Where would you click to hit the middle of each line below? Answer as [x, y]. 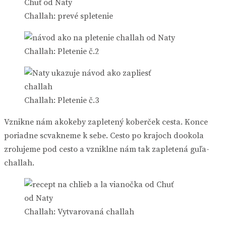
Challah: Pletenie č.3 [62, 100]
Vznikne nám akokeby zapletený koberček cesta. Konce [106, 122]
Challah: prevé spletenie [69, 16]
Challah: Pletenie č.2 [62, 51]
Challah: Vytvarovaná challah [79, 212]
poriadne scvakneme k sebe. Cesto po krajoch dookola [104, 135]
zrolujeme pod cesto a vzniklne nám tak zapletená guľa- [107, 149]
